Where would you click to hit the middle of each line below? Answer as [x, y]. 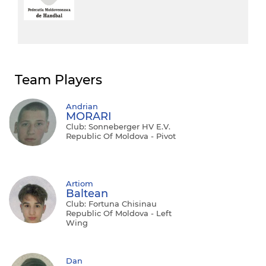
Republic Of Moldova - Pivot [121, 136]
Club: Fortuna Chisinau [111, 203]
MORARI [89, 116]
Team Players [58, 80]
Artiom [80, 183]
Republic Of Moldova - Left [119, 213]
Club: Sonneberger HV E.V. [118, 126]
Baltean [87, 193]
